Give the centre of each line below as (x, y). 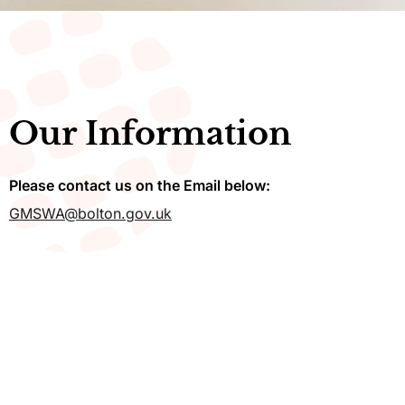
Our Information (150, 133)
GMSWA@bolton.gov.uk (90, 213)
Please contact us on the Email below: (140, 185)
